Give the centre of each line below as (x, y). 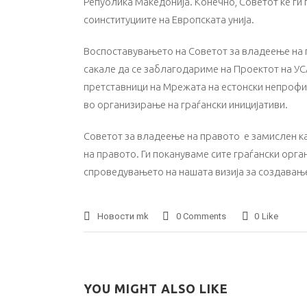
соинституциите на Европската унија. (169, 20)
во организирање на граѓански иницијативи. (186, 105)
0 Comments (201, 216)
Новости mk (123, 216)
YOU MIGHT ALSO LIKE (156, 288)
